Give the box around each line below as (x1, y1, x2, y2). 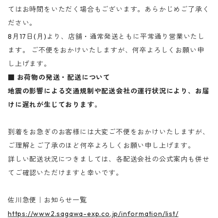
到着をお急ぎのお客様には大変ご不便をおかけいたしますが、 (8, 127, 210, 136)
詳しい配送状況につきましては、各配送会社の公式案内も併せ (8, 155, 210, 163)
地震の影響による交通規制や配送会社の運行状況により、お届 (8, 87, 210, 95)
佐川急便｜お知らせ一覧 (8, 196, 87, 204)
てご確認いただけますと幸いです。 (8, 168, 123, 177)
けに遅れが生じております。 (8, 100, 102, 109)
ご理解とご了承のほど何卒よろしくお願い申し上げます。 (8, 141, 195, 150)
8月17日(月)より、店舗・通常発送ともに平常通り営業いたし (8, 32, 205, 41)
